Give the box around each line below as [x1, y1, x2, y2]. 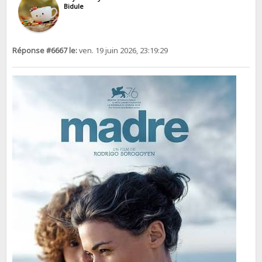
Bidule [64, 2, 84, 11]
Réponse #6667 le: [12, 46, 78, 56]
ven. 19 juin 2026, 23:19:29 [77, 46, 168, 56]
